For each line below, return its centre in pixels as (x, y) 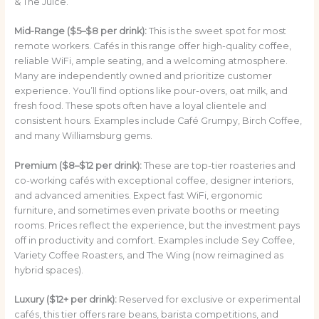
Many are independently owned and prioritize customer (143, 76)
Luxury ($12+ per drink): (65, 300)
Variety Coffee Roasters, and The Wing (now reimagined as (148, 255)
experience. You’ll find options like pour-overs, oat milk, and (151, 91)
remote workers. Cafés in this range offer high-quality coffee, (152, 46)
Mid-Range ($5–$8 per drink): (80, 31)
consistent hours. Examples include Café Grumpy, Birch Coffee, (158, 121)
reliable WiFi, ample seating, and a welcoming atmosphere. (151, 61)
